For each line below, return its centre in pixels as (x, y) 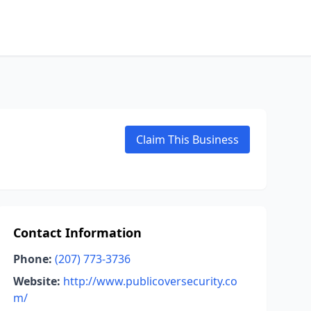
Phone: (32, 259)
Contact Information (77, 233)
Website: (36, 281)
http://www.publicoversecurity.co (150, 281)
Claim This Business (187, 140)
